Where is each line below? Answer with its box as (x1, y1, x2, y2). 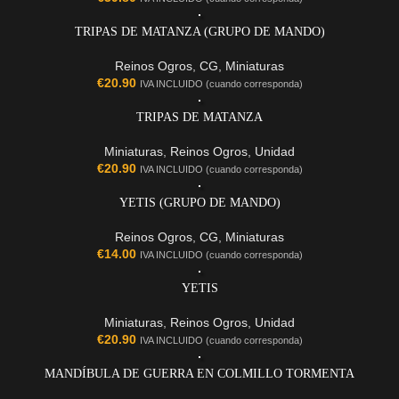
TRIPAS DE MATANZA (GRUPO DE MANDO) (74, 25, 325, 39)
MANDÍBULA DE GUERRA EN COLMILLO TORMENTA (45, 367, 354, 381)
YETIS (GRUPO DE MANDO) (118, 196, 281, 210)
